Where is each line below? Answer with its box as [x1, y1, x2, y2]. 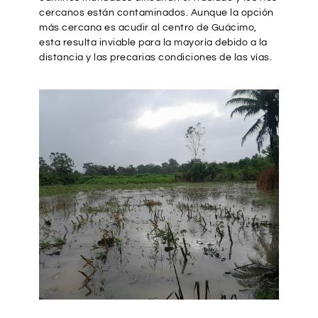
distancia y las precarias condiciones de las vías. [39, 52, 272, 62]
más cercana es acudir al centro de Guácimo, [39, 22, 257, 33]
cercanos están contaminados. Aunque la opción [39, 7, 274, 18]
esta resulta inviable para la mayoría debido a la [39, 37, 268, 48]
